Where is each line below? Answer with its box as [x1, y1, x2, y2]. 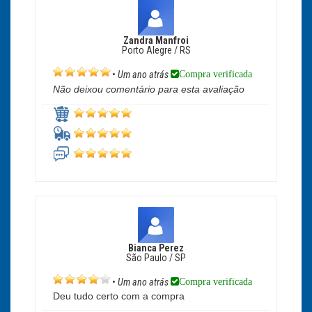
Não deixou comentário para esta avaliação [53, 84, 244, 95]
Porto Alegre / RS [121, 45, 191, 56]
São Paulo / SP [126, 252, 186, 263]
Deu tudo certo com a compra [53, 290, 185, 302]
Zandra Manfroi [123, 35, 189, 46]
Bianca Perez [128, 242, 184, 253]
